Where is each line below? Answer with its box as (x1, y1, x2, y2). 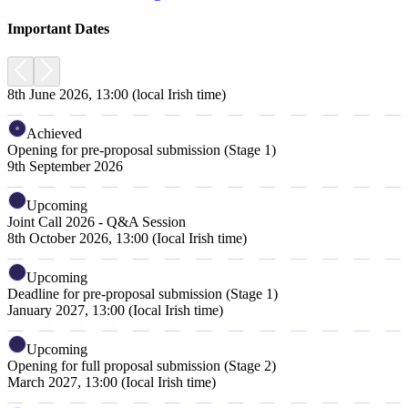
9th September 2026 (7, 158, 123, 175)
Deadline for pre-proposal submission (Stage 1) (7, 286, 278, 302)
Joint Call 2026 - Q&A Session (7, 214, 186, 230)
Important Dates (7, 20, 109, 36)
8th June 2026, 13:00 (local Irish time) (7, 87, 226, 103)
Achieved (26, 126, 82, 142)
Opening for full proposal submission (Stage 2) (7, 358, 276, 374)
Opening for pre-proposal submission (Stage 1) (7, 142, 276, 158)
